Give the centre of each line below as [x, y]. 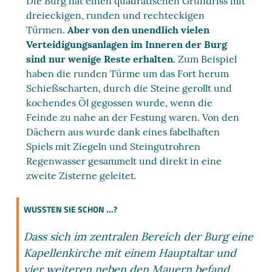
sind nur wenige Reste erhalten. [101, 59]
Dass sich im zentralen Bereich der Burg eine [139, 236]
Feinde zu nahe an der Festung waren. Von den [133, 117]
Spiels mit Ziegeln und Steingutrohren [114, 146]
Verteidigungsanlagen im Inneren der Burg [127, 44]
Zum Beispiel [206, 59]
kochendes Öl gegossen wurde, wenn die [120, 103]
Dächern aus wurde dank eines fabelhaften [123, 132]
